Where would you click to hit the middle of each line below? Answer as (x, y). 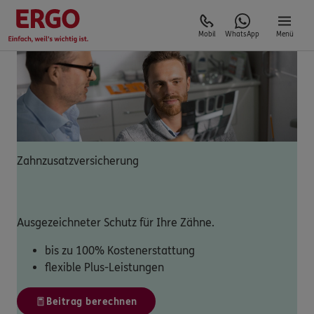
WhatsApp (242, 34)
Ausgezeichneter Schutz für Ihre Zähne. (116, 222)
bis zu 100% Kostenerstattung (120, 250)
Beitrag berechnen (92, 301)
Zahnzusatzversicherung (78, 161)
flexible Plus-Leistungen (104, 267)
